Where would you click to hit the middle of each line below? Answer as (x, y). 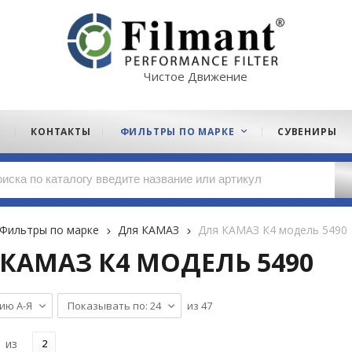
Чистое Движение (196, 76)
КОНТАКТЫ (61, 132)
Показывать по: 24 (114, 306)
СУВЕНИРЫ (307, 132)
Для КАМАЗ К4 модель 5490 (273, 230)
